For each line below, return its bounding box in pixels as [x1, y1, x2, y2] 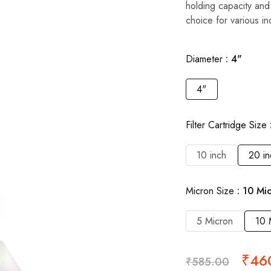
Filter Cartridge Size [185, 118, 270, 132]
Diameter [185, 52, 226, 66]
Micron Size [185, 184, 237, 198]
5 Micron [197, 214, 233, 228]
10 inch [197, 148, 227, 162]
